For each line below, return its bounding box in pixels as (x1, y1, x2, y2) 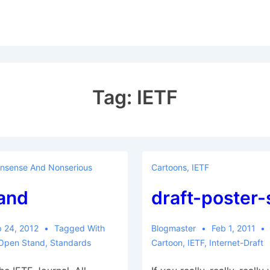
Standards (49, 237, 91, 248)
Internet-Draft (209, 237, 263, 248)
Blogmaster (151, 223, 196, 233)
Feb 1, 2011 (211, 223, 256, 233)
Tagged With (54, 223, 105, 233)
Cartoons (151, 162, 187, 172)
